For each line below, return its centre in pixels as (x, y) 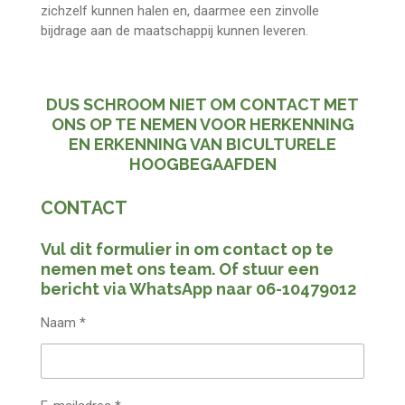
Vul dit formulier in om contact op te (187, 250)
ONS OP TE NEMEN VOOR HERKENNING (202, 124)
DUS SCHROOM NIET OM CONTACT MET (202, 104)
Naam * (63, 323)
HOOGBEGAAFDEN (202, 164)
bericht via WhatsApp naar (148, 289)
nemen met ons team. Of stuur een (179, 269)
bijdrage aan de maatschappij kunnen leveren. (174, 31)
